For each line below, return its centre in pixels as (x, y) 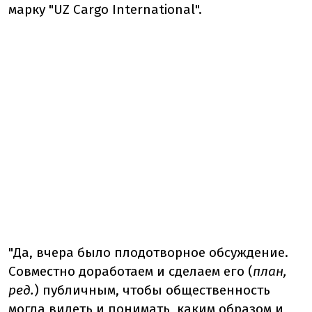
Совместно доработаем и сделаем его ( (131, 271)
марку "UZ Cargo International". (105, 9)
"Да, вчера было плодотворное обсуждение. (148, 252)
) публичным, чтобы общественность (152, 290)
